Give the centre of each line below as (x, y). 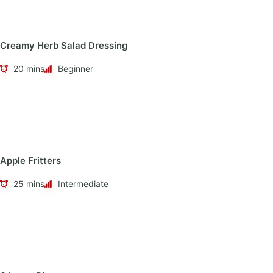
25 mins (29, 183)
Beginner (76, 68)
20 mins (29, 68)
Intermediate (83, 183)
